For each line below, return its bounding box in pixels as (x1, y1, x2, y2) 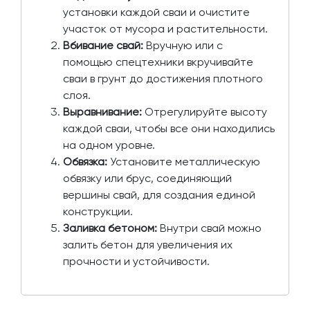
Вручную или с (143, 39, 223, 53)
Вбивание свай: (63, 39, 143, 53)
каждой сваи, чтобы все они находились (63, 122, 275, 136)
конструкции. (63, 205, 133, 219)
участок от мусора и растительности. (63, 22, 268, 36)
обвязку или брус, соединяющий (63, 172, 232, 185)
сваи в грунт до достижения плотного (63, 72, 263, 86)
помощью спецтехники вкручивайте (63, 55, 253, 69)
